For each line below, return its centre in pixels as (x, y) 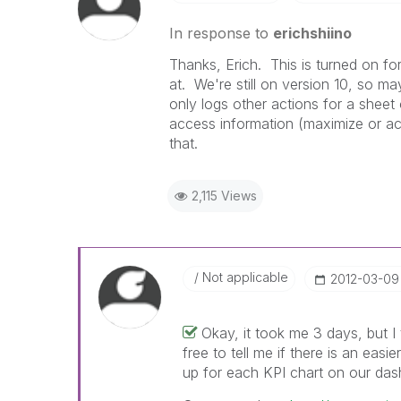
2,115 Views (224, 196)
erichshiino (312, 33)
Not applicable (243, 277)
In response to (221, 33)
